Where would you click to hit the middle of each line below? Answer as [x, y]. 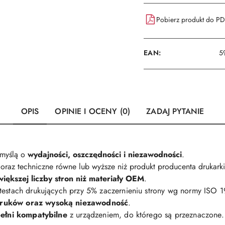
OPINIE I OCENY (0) [93, 111]
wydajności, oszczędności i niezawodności [105, 154]
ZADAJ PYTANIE [175, 111]
